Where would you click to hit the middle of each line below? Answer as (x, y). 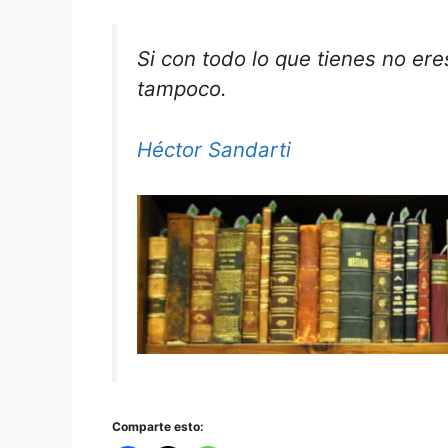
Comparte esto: (158, 426)
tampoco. (182, 89)
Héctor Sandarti (214, 149)
